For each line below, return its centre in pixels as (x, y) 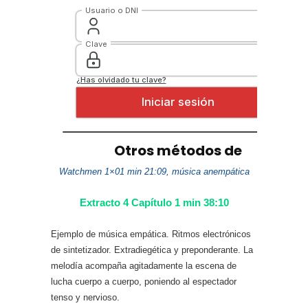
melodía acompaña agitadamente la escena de (144, 266)
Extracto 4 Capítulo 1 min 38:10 (154, 202)
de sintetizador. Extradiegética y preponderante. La (152, 250)
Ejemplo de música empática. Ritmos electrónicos (151, 234)
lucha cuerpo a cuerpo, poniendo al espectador (144, 282)
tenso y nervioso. (85, 297)
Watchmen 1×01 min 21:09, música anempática (154, 172)
